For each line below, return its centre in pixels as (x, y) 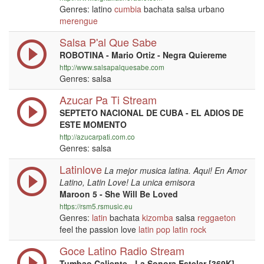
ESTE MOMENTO (93, 124)
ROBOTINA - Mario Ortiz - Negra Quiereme (143, 55)
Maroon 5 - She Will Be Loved (119, 194)
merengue (79, 21)
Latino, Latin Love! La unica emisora (127, 182)
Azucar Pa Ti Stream (108, 100)
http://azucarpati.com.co (97, 136)
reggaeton (217, 217)
